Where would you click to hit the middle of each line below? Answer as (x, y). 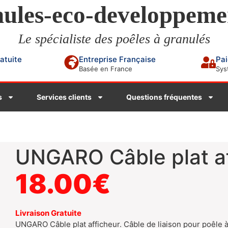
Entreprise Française (117, 59)
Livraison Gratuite (48, 213)
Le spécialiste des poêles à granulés (114, 39)
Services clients (64, 97)
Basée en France (105, 68)
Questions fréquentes (164, 97)
